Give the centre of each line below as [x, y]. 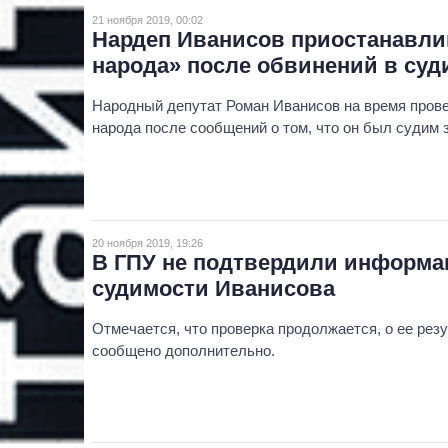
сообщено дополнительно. [183, 350]
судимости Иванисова [213, 288]
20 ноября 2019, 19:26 [147, 242]
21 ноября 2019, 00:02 [147, 19]
